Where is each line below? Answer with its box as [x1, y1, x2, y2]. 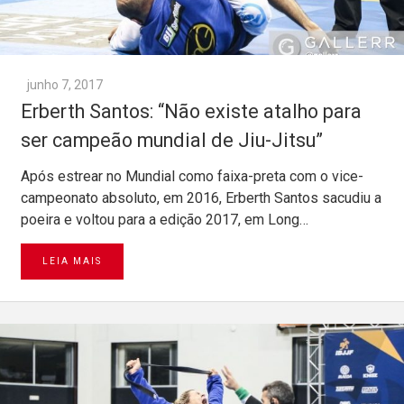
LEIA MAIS [42, 255, 102, 266]
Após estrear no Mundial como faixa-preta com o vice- [21, 167, 363, 185]
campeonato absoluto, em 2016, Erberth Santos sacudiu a [21, 188, 381, 207]
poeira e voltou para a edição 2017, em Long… [21, 210, 308, 228]
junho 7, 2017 [27, 77, 103, 92]
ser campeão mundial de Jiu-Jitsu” [21, 128, 323, 151]
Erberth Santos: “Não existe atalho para [21, 99, 362, 123]
